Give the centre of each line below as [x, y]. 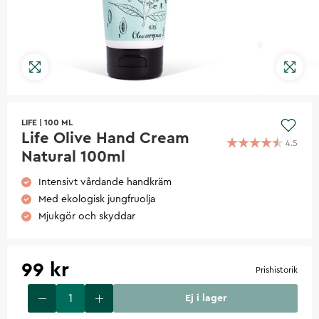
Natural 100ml [73, 157]
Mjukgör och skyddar [87, 217]
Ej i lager [205, 299]
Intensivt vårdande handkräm [105, 183]
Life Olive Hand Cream [105, 138]
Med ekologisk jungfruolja [97, 200]
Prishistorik [277, 270]
